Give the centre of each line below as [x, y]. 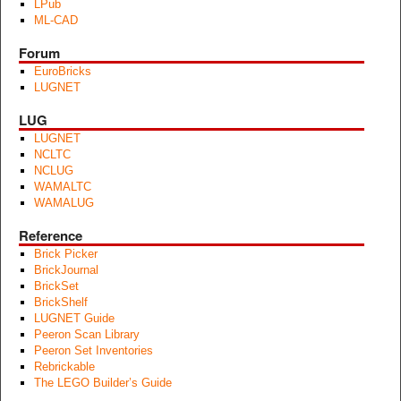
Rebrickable [64, 367]
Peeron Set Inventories [93, 351]
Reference [51, 236]
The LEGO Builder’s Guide [102, 383]
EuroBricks [62, 72]
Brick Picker [65, 254]
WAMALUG [64, 203]
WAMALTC [62, 187]
